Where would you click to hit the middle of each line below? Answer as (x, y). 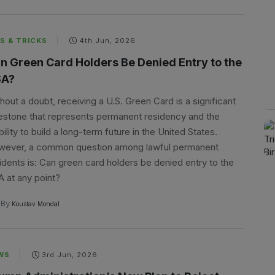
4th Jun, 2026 (107, 41)
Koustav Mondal (34, 204)
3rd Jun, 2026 (69, 255)
